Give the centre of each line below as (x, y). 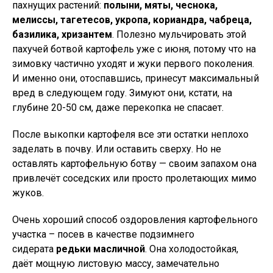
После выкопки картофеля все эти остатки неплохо (130, 134)
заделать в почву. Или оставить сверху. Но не (117, 149)
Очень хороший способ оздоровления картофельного (135, 220)
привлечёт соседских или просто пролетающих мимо (134, 178)
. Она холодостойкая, (192, 249)
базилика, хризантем (62, 34)
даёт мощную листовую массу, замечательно (116, 264)
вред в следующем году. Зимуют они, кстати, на (122, 93)
